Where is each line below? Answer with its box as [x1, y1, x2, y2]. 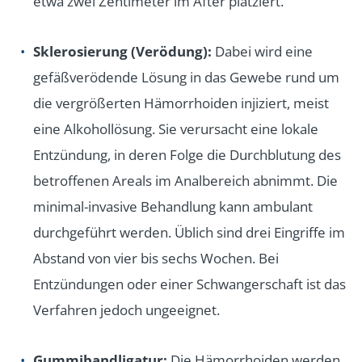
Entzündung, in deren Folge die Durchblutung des [33, 145, 341, 165]
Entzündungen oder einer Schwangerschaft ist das [33, 275, 346, 294]
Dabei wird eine [212, 42, 313, 61]
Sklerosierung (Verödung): [33, 42, 212, 61]
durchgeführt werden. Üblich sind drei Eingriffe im [33, 223, 345, 242]
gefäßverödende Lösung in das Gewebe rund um [33, 68, 339, 87]
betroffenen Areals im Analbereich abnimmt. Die [33, 171, 338, 191]
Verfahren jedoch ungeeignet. [33, 301, 220, 320]
